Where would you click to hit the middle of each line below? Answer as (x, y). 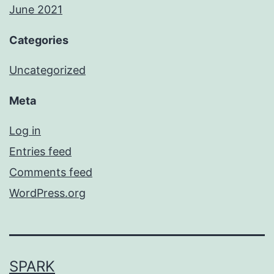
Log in (25, 131)
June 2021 (36, 10)
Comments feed (51, 172)
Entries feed (40, 152)
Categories (39, 40)
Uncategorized (47, 70)
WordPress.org (47, 193)
